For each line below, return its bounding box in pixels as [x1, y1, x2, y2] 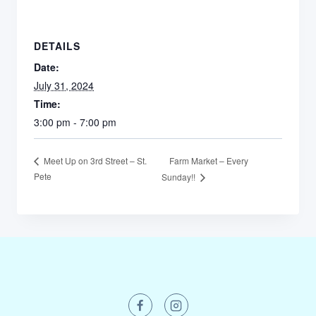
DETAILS [34, 39, 80, 53]
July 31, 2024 [34, 78, 94, 92]
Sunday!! [162, 171, 197, 183]
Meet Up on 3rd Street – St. [42, 154, 147, 167]
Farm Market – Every [169, 154, 248, 166]
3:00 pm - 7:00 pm [34, 115, 116, 129]
